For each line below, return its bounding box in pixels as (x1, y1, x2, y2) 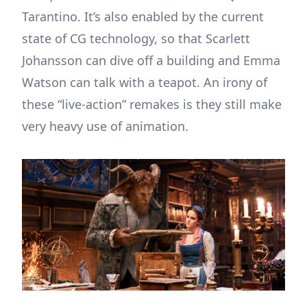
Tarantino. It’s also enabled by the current (22, 8, 264, 25)
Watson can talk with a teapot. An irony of (22, 73, 267, 90)
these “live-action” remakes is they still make (22, 95, 282, 112)
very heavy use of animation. (22, 117, 188, 134)
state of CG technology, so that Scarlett (22, 29, 250, 47)
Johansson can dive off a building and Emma (22, 51, 280, 69)
